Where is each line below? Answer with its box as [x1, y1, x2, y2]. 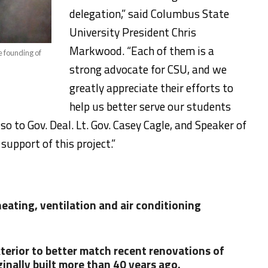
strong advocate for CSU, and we [69, 60, 227, 78]
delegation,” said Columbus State [69, 5, 229, 22]
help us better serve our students [69, 98, 231, 115]
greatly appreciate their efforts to [69, 79, 233, 96]
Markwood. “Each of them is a [69, 42, 214, 59]
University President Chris [69, 23, 196, 41]
